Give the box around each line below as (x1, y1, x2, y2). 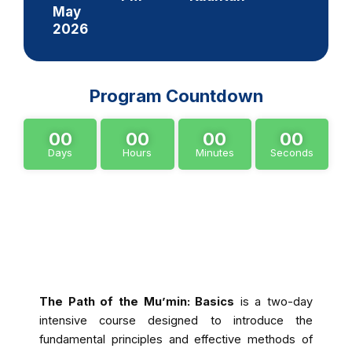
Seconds (269, 146, 313, 159)
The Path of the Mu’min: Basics (39, 295, 235, 310)
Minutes (195, 146, 234, 159)
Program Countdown (89, 86, 263, 107)
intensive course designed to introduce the (39, 313, 313, 328)
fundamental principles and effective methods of (39, 332, 313, 347)
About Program (134, 227, 218, 242)
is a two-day (234, 295, 313, 310)
